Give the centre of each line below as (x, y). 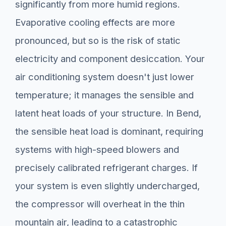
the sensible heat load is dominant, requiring (109, 131)
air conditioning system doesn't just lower (105, 77)
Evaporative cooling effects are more (95, 22)
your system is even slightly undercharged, (107, 186)
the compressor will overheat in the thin (100, 204)
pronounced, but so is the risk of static (98, 41)
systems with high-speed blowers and (97, 150)
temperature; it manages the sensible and (104, 95)
